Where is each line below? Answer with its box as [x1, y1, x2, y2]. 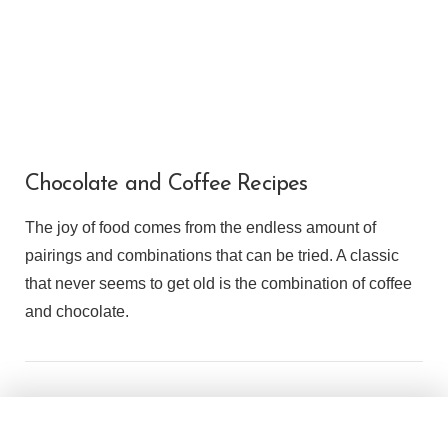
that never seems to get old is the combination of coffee [24, 275, 412, 293]
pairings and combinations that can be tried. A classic [24, 247, 399, 265]
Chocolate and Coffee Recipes [24, 172, 308, 196]
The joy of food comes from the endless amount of [24, 219, 376, 237]
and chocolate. [24, 303, 129, 321]
